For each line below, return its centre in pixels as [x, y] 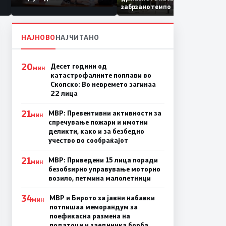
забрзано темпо [159, 6]
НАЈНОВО [38, 37]
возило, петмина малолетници [99, 178]
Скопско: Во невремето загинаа [103, 84]
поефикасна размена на [90, 216]
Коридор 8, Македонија [65, 6]
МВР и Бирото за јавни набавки [102, 198]
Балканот [44, 23]
